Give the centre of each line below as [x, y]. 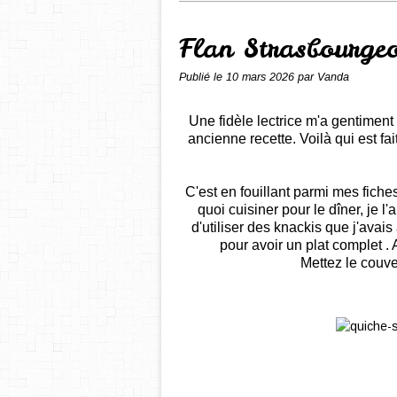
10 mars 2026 [262, 77]
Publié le [202, 77]
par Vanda [323, 77]
